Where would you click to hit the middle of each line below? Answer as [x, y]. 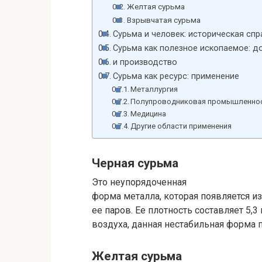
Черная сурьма [135, 163]
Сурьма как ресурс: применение [176, 76]
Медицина [149, 113]
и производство [145, 62]
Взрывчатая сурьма [163, 20]
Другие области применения [181, 126]
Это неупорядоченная [139, 182]
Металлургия [154, 89]
